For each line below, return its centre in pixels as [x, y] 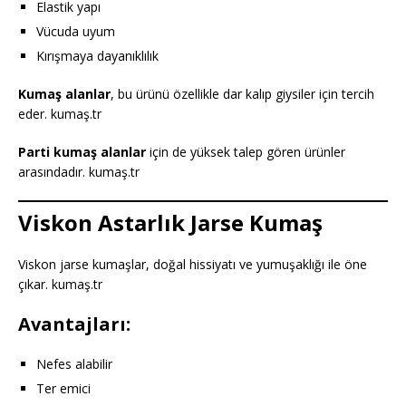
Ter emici [63, 389]
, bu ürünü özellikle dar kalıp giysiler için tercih [242, 94]
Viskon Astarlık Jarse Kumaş [170, 223]
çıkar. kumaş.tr [60, 285]
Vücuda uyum [76, 32]
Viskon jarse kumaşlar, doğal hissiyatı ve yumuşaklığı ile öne [193, 265]
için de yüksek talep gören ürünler [246, 152]
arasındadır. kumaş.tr [79, 172]
